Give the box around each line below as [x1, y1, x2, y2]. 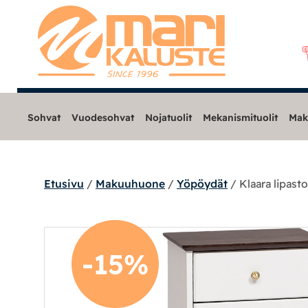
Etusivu [44, 176, 84, 190]
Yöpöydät [177, 176, 228, 190]
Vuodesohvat [71, 111, 134, 123]
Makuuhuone [96, 176, 165, 190]
